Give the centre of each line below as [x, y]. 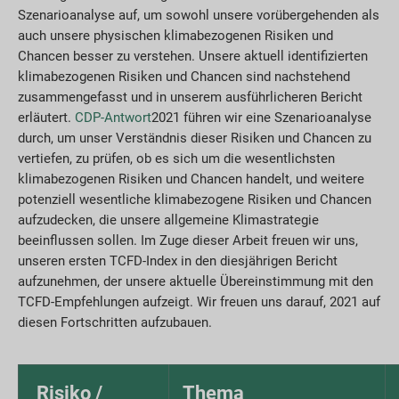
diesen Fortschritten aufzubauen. [115, 323]
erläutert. [46, 118]
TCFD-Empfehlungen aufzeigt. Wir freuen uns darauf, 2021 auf [199, 302]
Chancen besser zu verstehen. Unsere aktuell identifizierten [193, 57]
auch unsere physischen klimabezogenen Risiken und [175, 36]
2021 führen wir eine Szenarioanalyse [261, 118]
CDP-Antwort [113, 118]
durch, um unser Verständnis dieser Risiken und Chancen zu [195, 138]
